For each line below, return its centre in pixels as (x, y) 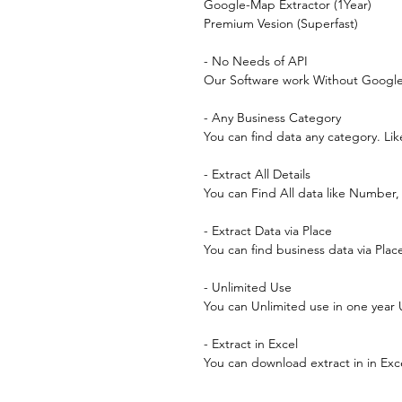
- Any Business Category (272, 118)
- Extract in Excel (251, 344)
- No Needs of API (256, 61)
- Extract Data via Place (268, 231)
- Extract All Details (257, 174)
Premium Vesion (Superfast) (281, 23)
